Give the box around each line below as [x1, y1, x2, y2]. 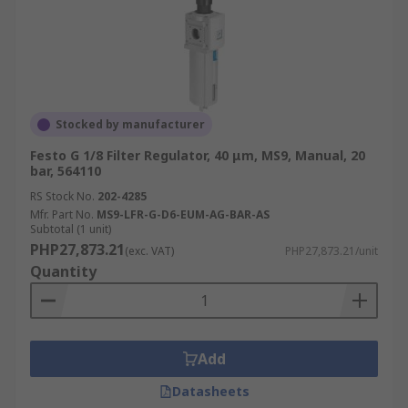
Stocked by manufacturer [56, 117, 205, 132]
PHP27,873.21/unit [285, 243, 378, 259]
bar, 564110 [30, 162, 101, 179]
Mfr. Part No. [30, 207, 94, 222]
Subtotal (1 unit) [30, 221, 111, 237]
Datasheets [171, 382, 250, 400]
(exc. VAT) [125, 243, 174, 259]
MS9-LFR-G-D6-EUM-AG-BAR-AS [97, 207, 270, 222]
